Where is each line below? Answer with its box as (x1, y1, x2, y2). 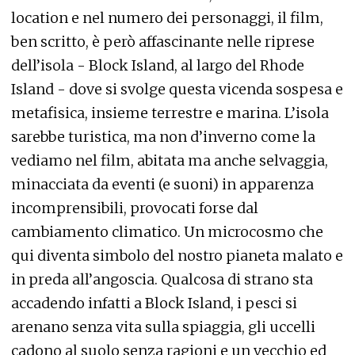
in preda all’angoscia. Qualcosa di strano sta (11, 270, 313, 288)
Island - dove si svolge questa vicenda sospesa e (11, 80, 343, 98)
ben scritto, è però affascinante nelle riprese (11, 32, 315, 51)
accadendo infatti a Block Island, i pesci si (11, 294, 297, 312)
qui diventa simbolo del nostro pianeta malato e (11, 246, 343, 265)
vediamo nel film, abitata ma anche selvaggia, (11, 151, 328, 170)
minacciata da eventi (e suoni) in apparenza (11, 175, 314, 193)
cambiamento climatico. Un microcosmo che (11, 223, 323, 241)
